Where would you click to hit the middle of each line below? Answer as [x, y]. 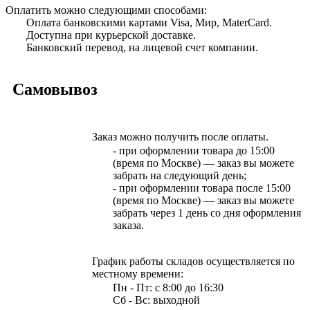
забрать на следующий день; [180, 175]
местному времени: [138, 273]
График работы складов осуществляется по [193, 261]
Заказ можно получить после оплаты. [180, 136]
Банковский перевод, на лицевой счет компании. [142, 47]
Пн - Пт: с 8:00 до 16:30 [168, 287]
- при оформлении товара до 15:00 [194, 150]
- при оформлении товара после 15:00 [202, 188]
